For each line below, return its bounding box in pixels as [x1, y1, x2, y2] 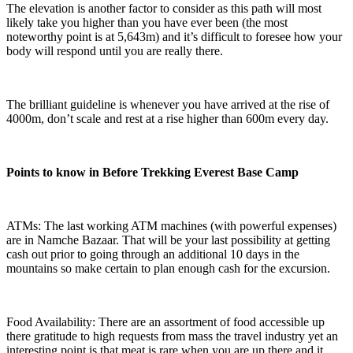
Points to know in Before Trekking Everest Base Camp [6, 165, 302, 180]
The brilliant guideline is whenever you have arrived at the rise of [6, 98, 329, 112]
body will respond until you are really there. [6, 44, 226, 58]
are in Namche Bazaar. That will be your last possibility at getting [6, 233, 330, 247]
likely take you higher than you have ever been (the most [6, 16, 288, 30]
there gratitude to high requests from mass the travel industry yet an [6, 329, 338, 344]
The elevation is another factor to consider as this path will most [6, 2, 321, 16]
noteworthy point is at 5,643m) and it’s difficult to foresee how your [6, 30, 342, 44]
